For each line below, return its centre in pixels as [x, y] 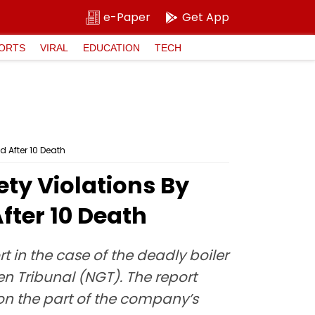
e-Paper [127, 17]
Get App [206, 17]
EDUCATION [111, 47]
